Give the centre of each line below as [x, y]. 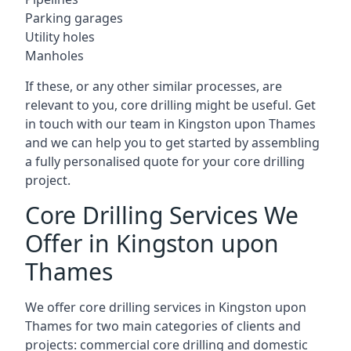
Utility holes [60, 37]
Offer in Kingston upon [152, 243]
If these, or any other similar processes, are [154, 86]
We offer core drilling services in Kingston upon [166, 307]
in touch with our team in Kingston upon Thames [170, 124]
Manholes [54, 56]
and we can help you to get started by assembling [172, 143]
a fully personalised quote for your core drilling [165, 161]
